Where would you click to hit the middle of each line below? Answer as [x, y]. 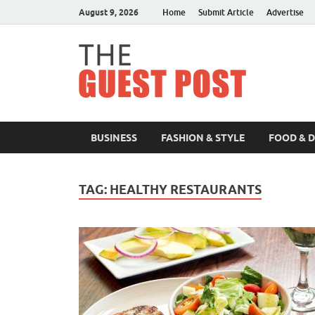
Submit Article [226, 12]
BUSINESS [114, 137]
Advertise [285, 12]
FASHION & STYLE [203, 137]
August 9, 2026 [109, 12]
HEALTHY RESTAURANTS [186, 189]
